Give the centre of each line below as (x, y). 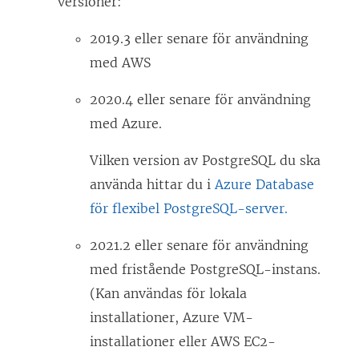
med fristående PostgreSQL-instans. (205, 270)
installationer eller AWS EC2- (183, 342)
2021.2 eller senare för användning (199, 246)
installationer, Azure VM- (171, 318)
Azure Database (264, 185)
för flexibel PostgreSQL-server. (189, 209)
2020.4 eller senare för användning (200, 100)
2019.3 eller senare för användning (199, 39)
